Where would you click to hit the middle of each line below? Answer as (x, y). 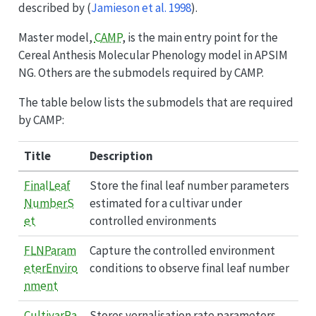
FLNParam (50, 250)
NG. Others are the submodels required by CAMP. (141, 72)
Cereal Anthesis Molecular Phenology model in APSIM (153, 55)
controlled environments (153, 220)
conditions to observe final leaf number (189, 268)
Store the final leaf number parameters (189, 185)
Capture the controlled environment (182, 250)
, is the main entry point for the (200, 37)
